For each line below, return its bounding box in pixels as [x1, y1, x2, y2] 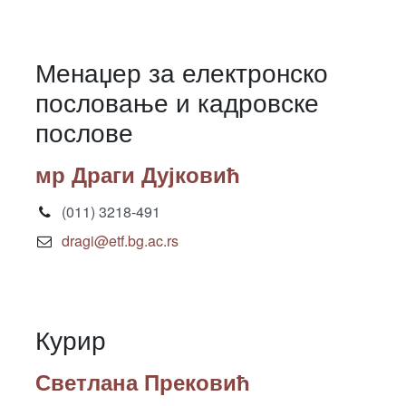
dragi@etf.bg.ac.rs [61, 230, 179, 251]
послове [35, 113, 133, 150]
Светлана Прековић [35, 366, 250, 397]
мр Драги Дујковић [35, 159, 240, 189]
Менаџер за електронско [35, 53, 328, 90]
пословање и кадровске [35, 83, 319, 120]
